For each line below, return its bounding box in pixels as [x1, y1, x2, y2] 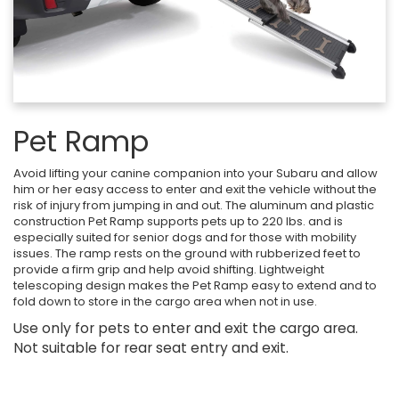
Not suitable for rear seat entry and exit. [13, 338, 289, 357]
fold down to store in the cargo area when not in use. [13, 292, 317, 310]
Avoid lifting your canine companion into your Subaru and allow [13, 164, 378, 182]
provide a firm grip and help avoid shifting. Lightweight [13, 260, 324, 278]
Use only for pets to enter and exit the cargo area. [13, 318, 358, 338]
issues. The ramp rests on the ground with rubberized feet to [13, 244, 361, 262]
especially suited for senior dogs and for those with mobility [13, 228, 356, 246]
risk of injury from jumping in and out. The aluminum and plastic [13, 196, 374, 214]
